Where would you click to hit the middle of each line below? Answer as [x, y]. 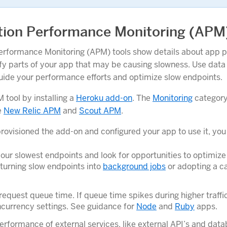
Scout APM [100, 111]
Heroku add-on [104, 98]
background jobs [134, 167]
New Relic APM [32, 111]
